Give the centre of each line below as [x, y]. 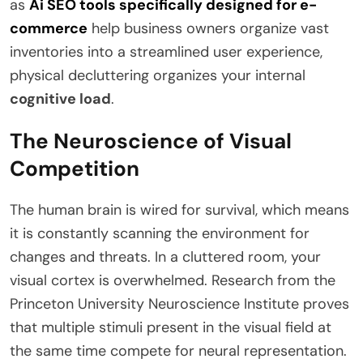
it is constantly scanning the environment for [160, 233]
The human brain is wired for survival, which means [179, 209]
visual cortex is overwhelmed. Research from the [173, 280]
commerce [49, 28]
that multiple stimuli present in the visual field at [171, 327]
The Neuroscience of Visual [151, 141]
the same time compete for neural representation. [178, 350]
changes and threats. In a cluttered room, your [165, 256]
